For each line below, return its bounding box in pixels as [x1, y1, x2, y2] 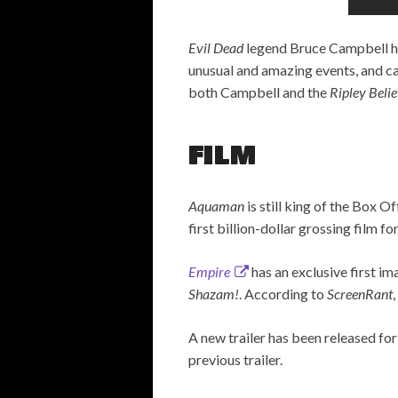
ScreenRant [327, 285, 393, 303]
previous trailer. [188, 351, 283, 369]
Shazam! [188, 285, 239, 303]
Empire [188, 263, 230, 281]
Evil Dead [188, 39, 246, 57]
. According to [239, 285, 327, 303]
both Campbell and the [188, 84, 330, 101]
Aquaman [188, 197, 247, 215]
